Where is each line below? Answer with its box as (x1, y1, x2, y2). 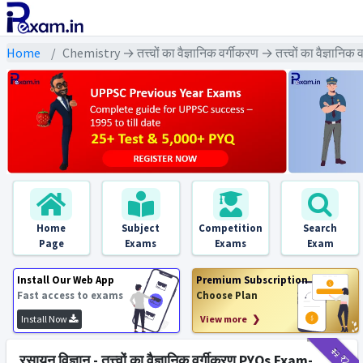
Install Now (20, 313, 69, 325)
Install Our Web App (16, 273, 114, 286)
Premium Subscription (195, 273, 308, 286)
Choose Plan (195, 288, 258, 301)
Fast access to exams (16, 288, 123, 301)
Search (303, 221, 338, 234)
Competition (199, 221, 263, 234)
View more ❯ (199, 313, 260, 325)
